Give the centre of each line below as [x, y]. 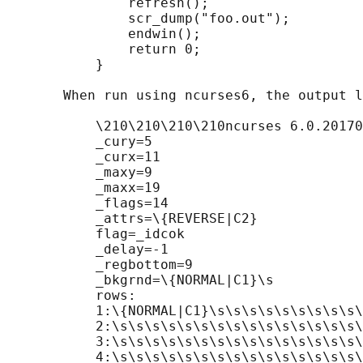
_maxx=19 [83, 188]
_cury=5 [79, 142]
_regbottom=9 [100, 265]
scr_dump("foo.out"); [148, 19]
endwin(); [104, 34]
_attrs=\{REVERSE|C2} [132, 219]
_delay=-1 [88, 250]
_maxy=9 [79, 173]
